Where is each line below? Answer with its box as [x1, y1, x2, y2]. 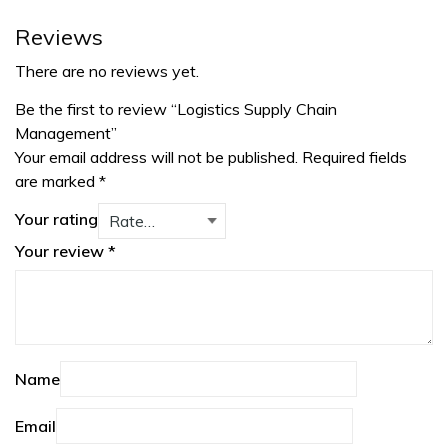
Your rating [15, 208, 98, 229]
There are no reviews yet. [15, 60, 199, 81]
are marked [15, 170, 99, 191]
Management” [15, 122, 117, 143]
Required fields [302, 146, 407, 167]
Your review [15, 240, 108, 261]
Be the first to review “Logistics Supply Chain [15, 98, 337, 119]
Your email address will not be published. [15, 146, 298, 167]
